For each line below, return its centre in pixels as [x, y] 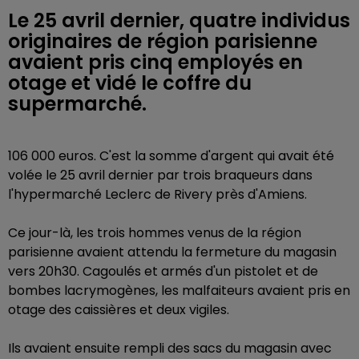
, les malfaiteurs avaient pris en [253, 290]
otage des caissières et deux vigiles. [119, 309]
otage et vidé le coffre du [130, 83]
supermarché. [77, 103]
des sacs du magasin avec [250, 348]
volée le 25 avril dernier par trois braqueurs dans [160, 175]
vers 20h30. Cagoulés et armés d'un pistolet [147, 271]
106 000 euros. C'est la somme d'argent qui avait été [171, 155]
